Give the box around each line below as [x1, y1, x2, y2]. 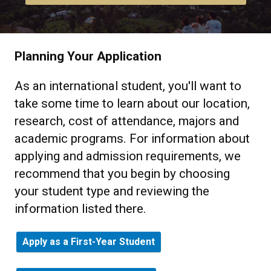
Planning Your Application [15, 48, 162, 64]
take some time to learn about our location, [15, 96, 250, 111]
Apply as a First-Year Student [22, 235, 155, 247]
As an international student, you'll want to [15, 78, 241, 93]
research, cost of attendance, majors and [15, 113, 239, 128]
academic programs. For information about [15, 131, 250, 146]
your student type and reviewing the [15, 183, 209, 198]
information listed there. [15, 201, 146, 216]
